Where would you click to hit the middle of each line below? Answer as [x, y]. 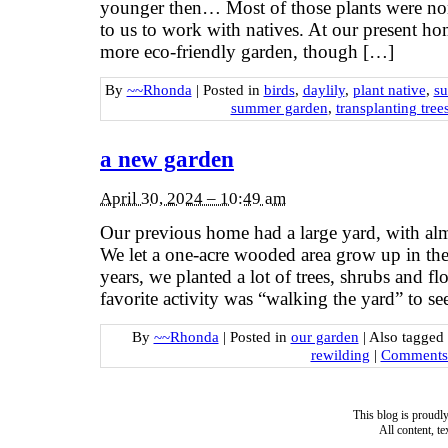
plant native [389, 89]
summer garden [279, 107]
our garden [324, 336]
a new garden [167, 160]
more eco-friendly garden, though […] [247, 52]
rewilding [340, 354]
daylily [323, 89]
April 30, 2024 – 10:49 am [193, 198]
